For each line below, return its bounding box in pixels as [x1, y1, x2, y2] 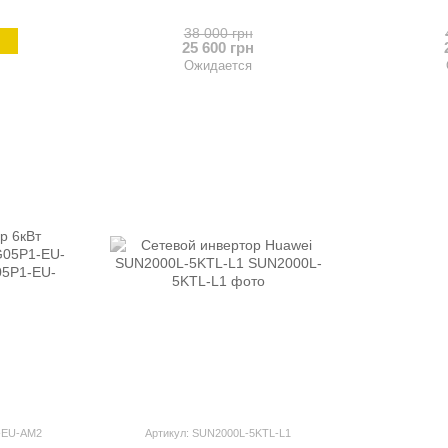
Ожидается [184, 57, 253, 73]
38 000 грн [183, 24, 253, 41]
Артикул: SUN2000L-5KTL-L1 [145, 426, 292, 439]
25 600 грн [182, 38, 255, 56]
